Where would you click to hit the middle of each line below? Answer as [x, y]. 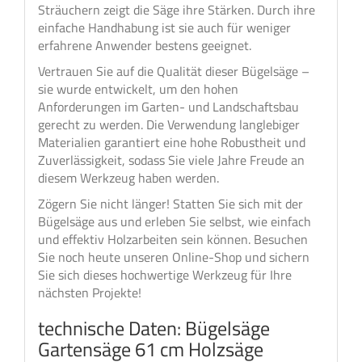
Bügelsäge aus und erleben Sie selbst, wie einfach [175, 221]
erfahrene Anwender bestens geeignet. [145, 45]
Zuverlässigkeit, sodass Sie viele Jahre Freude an [171, 160]
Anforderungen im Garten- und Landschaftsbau [168, 107]
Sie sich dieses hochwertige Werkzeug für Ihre [165, 275]
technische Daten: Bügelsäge [154, 328]
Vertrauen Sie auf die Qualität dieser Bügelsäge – [174, 71]
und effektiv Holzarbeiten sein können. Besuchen [173, 239]
